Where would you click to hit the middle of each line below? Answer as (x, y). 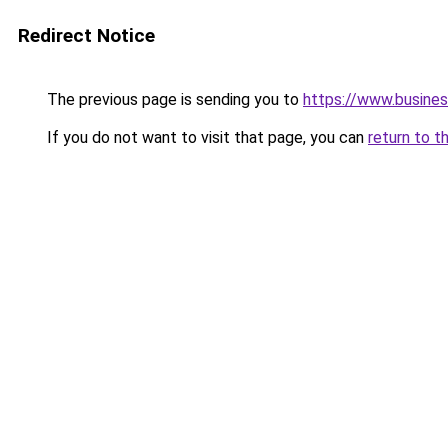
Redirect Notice (86, 35)
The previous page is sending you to (173, 99)
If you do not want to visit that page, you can (205, 137)
